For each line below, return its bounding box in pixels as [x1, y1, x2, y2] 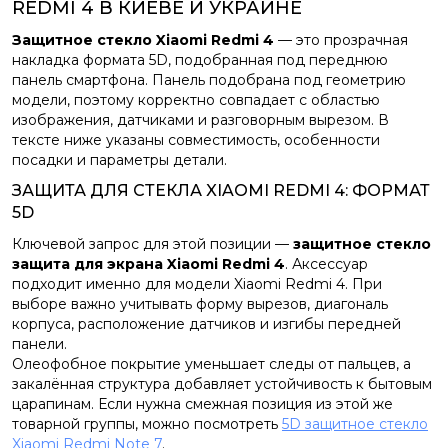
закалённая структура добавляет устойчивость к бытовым [12, 375, 432, 393]
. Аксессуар [285, 255, 368, 273]
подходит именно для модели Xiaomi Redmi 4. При [12, 275, 382, 293]
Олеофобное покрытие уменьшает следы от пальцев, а [12, 355, 411, 373]
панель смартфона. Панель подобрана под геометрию [12, 71, 406, 89]
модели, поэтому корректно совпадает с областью [12, 91, 380, 109]
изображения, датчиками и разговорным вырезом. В [12, 111, 389, 129]
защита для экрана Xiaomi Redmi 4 [12, 255, 285, 273]
